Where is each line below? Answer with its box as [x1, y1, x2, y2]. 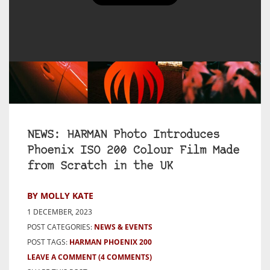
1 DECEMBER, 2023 [27, 207, 92, 218]
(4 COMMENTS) [98, 252, 152, 263]
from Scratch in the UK [27, 161, 173, 173]
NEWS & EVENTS [94, 222, 152, 233]
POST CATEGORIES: [27, 222, 92, 233]
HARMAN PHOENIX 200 [69, 237, 152, 248]
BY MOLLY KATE [27, 190, 93, 202]
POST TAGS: [27, 237, 69, 248]
